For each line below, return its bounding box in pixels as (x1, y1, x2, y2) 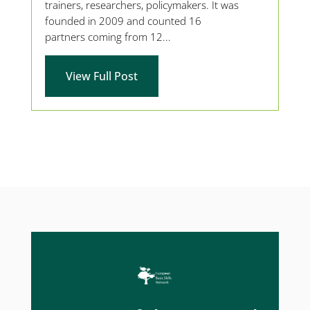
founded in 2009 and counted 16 (44, 14, 201, 28)
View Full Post (65, 69, 138, 84)
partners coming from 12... (44, 30, 171, 44)
